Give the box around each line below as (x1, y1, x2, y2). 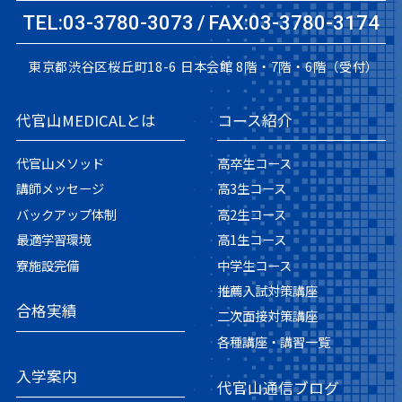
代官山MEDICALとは (15, 109, 156, 131)
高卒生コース (216, 153, 292, 173)
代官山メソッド (15, 153, 104, 173)
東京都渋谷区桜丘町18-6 (28, 57, 180, 76)
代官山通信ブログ (216, 376, 339, 398)
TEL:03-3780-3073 (22, 10, 194, 34)
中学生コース (216, 255, 292, 275)
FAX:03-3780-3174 (208, 10, 380, 34)
